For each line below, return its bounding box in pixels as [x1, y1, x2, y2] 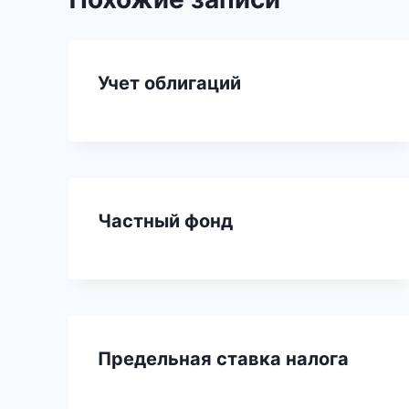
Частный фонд [98, 209, 233, 232]
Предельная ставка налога [98, 347, 349, 370]
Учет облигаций [98, 71, 241, 94]
